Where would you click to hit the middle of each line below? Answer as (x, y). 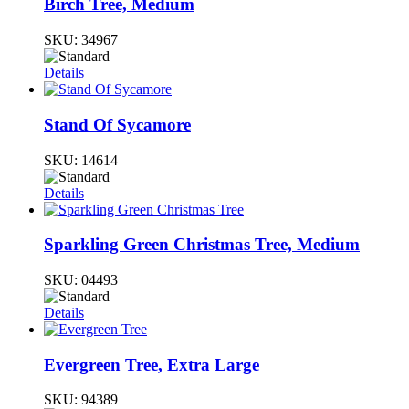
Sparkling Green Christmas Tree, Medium (202, 245)
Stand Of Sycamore (117, 124)
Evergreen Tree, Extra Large (152, 364)
